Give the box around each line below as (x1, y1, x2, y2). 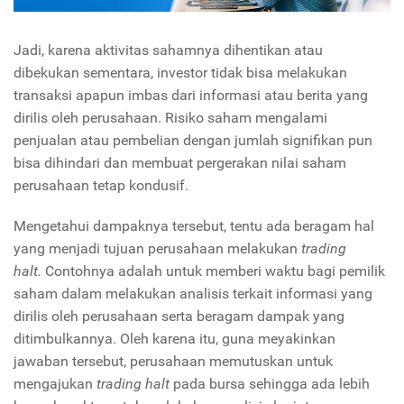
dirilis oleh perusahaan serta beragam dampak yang (14, 307, 344, 325)
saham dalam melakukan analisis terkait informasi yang (14, 284, 372, 302)
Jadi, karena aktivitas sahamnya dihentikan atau (14, 41, 323, 59)
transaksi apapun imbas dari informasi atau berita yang (14, 86, 368, 104)
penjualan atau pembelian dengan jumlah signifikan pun (14, 131, 372, 149)
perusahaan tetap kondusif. (14, 176, 192, 194)
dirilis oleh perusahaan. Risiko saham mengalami (14, 108, 327, 126)
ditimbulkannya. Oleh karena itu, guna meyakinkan (14, 329, 335, 347)
